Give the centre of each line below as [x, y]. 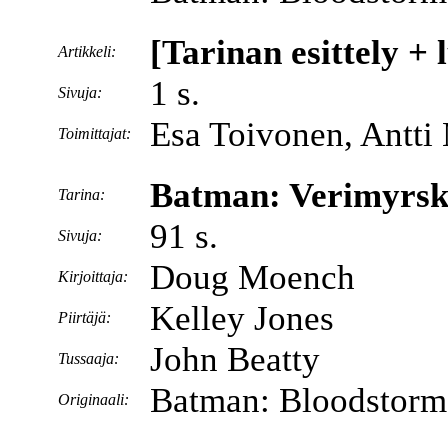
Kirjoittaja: [92, 276]
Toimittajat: [94, 133]
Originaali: [93, 399]
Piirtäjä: [84, 317]
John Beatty [234, 359]
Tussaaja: [88, 358]
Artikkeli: [86, 51]
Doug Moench [252, 277]
